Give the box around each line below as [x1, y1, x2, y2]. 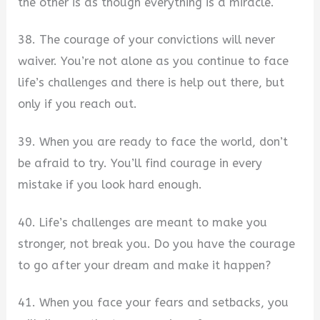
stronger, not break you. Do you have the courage [18, 236, 296, 251]
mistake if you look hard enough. [18, 177, 203, 191]
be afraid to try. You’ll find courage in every [18, 156, 263, 170]
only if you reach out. [18, 97, 138, 111]
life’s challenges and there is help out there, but [18, 76, 285, 90]
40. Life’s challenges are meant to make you [18, 215, 268, 229]
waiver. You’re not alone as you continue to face [18, 54, 289, 69]
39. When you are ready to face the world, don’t [18, 134, 289, 149]
